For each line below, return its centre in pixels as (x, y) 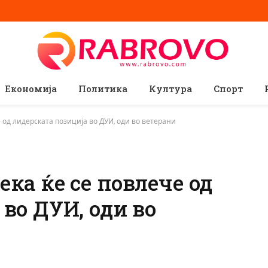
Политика (103, 89)
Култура (170, 89)
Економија (31, 89)
